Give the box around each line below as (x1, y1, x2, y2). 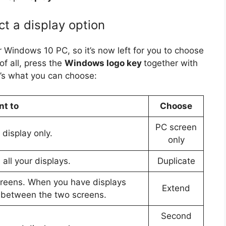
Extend (162, 183, 190, 193)
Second (160, 210, 192, 221)
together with (143, 58, 198, 69)
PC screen (155, 122, 197, 132)
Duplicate (157, 155, 195, 166)
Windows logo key (64, 58, 144, 69)
